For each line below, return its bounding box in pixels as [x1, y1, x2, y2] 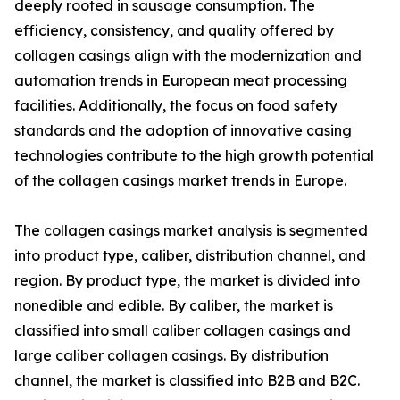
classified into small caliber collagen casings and [14, 321, 351, 340]
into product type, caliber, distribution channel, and [14, 246, 366, 265]
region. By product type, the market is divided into [14, 271, 360, 290]
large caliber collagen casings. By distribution [14, 346, 329, 365]
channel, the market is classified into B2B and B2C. [14, 371, 360, 390]
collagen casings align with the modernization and [14, 46, 362, 65]
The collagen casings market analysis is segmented [14, 221, 368, 240]
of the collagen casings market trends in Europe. [14, 171, 346, 190]
